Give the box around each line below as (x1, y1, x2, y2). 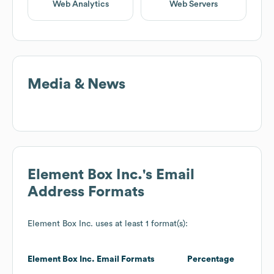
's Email (143, 168, 194, 183)
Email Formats (95, 255, 155, 264)
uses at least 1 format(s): (93, 220, 188, 229)
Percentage (187, 255, 234, 264)
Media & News (28, 77, 125, 92)
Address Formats (28, 185, 144, 200)
